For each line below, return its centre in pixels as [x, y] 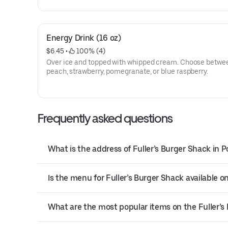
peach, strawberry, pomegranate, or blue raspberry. [127, 71]
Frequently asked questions [105, 118]
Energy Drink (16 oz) [84, 38]
